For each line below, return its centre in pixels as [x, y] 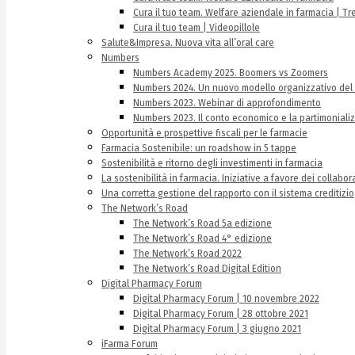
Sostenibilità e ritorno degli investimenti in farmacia [212, 163]
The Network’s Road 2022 [187, 254]
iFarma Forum [130, 344]
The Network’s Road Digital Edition [207, 269]
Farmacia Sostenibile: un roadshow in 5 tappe [199, 148]
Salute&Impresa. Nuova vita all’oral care [188, 43]
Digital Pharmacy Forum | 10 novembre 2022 [226, 299]
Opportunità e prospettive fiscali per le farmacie [204, 133]
